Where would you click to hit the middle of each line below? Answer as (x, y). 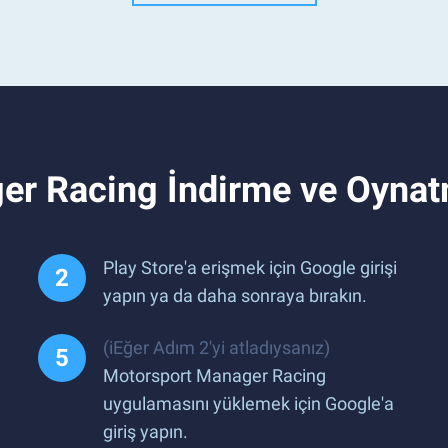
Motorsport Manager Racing (214, 375)
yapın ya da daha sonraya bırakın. (235, 295)
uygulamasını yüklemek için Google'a (248, 403)
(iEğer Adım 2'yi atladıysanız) (216, 347)
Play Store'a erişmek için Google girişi (250, 267)
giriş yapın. (145, 431)
